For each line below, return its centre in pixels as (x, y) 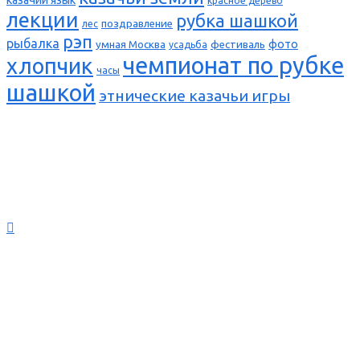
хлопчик (50, 65)
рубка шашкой (237, 20)
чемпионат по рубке (233, 65)
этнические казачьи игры (194, 95)
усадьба (188, 44)
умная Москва (131, 44)
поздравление (137, 23)
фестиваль (238, 44)
